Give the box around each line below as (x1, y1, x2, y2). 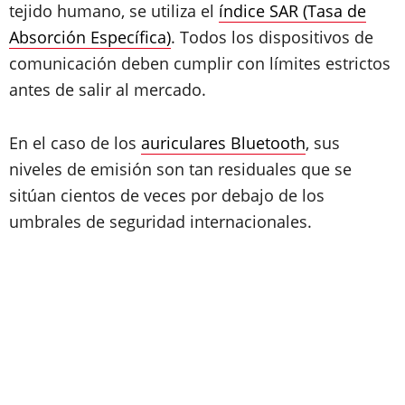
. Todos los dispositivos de (171, 25, 373, 48)
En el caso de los (9, 131, 141, 154)
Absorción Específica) (9, 25, 171, 48)
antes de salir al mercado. (9, 78, 206, 100)
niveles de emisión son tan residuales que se (9, 157, 352, 180)
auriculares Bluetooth (141, 131, 306, 154)
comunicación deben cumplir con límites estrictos (9, 52, 391, 74)
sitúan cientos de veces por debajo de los (9, 184, 325, 206)
